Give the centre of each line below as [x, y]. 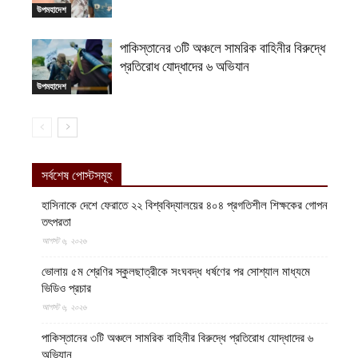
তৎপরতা [56, 223]
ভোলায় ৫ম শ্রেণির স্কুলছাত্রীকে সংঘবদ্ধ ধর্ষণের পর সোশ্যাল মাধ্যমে [176, 272]
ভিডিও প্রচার [66, 289]
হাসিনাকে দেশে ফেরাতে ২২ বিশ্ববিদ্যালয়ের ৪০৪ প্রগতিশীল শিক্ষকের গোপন [185, 206]
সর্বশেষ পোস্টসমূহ [77, 176]
